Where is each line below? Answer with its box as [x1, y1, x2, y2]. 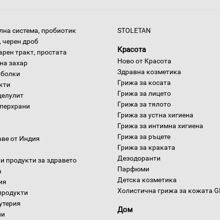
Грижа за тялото [117, 100, 171, 108]
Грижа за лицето [117, 89, 171, 97]
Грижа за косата [117, 79, 171, 86]
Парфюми [117, 165, 149, 173]
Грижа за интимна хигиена [117, 122, 203, 130]
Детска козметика [117, 176, 177, 184]
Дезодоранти [117, 154, 161, 162]
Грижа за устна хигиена [117, 111, 193, 119]
